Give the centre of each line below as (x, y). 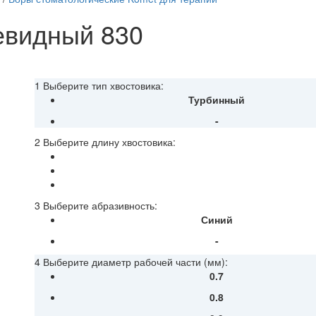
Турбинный (217, 100)
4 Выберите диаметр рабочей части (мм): (131, 262)
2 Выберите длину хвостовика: (105, 142)
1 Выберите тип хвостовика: (99, 86)
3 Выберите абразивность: (96, 206)
